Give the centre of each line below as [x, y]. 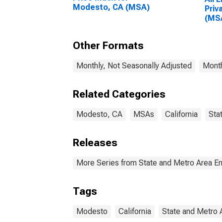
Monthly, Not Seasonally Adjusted [134, 66]
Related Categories [119, 94]
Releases [95, 143]
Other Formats [108, 46]
